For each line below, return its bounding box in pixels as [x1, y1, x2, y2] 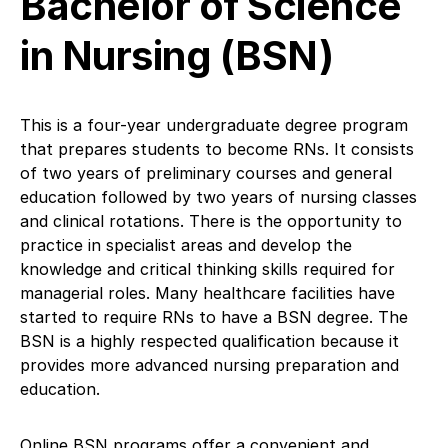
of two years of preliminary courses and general [20, 162, 392, 183]
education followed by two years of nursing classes [20, 186, 417, 207]
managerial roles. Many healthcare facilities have [20, 282, 395, 303]
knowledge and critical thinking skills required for [20, 258, 395, 279]
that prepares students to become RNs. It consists [20, 138, 414, 159]
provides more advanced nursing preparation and [20, 354, 399, 375]
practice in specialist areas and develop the [20, 234, 352, 255]
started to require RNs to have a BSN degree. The [20, 306, 408, 327]
